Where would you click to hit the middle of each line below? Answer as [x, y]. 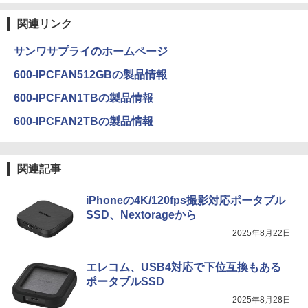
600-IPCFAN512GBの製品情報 [90, 75]
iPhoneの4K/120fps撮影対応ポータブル [186, 201]
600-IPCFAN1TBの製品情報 [84, 98]
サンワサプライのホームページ [91, 52]
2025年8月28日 [262, 300]
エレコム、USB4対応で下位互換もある [184, 267]
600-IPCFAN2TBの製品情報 [84, 122]
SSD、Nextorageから [141, 215]
